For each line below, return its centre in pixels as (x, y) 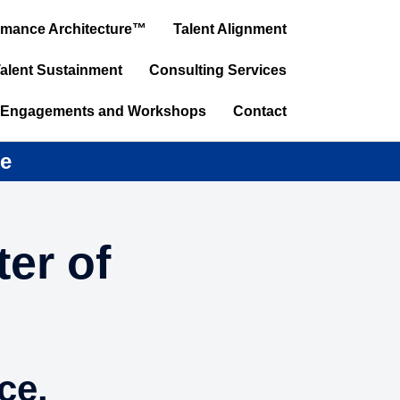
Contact (260, 111)
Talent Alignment (230, 29)
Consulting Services (218, 70)
